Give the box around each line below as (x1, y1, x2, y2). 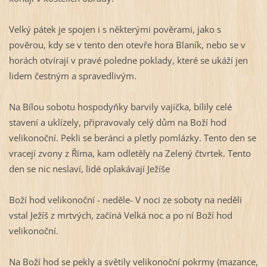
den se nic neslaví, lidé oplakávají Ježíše (8, 163, 170, 175)
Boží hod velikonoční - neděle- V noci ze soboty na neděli (8, 194, 242, 206)
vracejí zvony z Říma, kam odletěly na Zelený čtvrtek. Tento (8, 147, 251, 160)
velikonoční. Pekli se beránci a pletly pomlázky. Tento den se (8, 132, 256, 144)
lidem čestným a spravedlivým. (8, 70, 136, 82)
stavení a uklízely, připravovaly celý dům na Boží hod (8, 116, 226, 129)
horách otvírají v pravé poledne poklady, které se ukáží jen (8, 54, 248, 67)
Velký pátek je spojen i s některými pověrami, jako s (8, 23, 221, 36)
